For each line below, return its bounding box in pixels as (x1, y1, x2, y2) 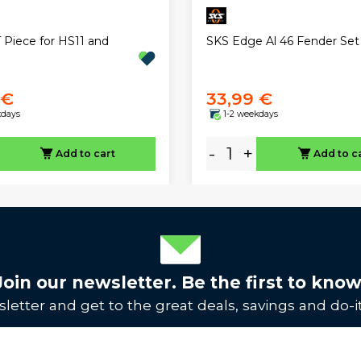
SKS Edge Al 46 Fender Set (205, 33, 359, 48)
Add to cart (55, 147, 115, 160)
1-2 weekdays (222, 109, 278, 120)
